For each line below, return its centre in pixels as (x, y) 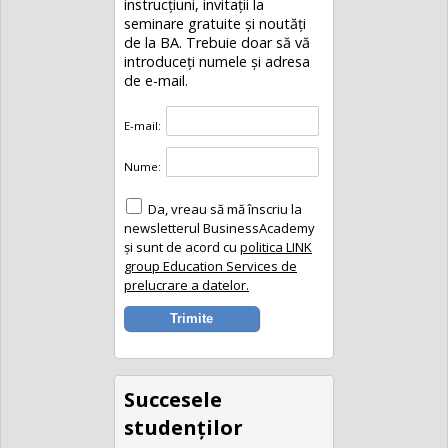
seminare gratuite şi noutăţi (214, 23)
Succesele (172, 398)
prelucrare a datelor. (186, 285)
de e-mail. (155, 80)
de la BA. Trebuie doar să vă (216, 42)
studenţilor (183, 426)
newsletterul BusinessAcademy (219, 228)
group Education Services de (210, 266)
